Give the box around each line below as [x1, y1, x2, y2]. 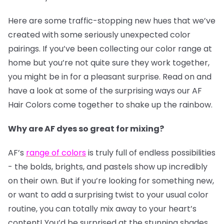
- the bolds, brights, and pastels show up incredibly [8, 161, 207, 172]
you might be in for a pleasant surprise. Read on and [8, 71, 211, 82]
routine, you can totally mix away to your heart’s [8, 203, 196, 214]
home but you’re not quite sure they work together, [8, 57, 209, 68]
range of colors [26, 147, 86, 158]
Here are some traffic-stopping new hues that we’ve [8, 15, 215, 26]
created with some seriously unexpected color [8, 29, 190, 40]
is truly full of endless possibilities [86, 147, 215, 158]
